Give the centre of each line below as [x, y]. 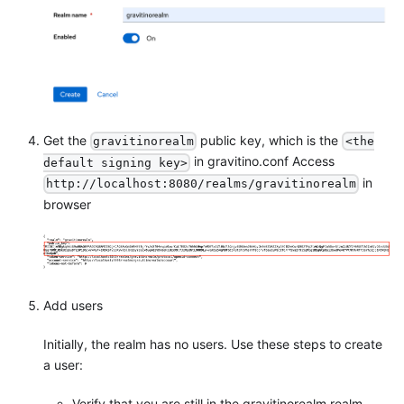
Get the [67, 140]
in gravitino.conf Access [263, 161]
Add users [73, 306]
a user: [63, 365]
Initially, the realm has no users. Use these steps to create [213, 344]
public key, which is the [270, 140]
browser [67, 204]
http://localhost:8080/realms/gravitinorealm [202, 184]
